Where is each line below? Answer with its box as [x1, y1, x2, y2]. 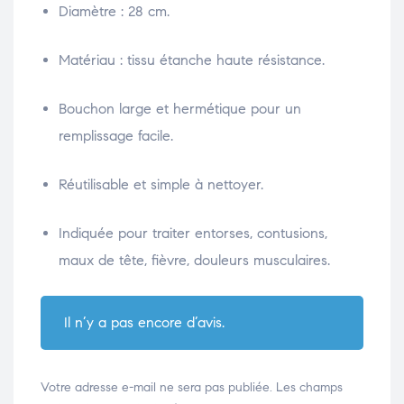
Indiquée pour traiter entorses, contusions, [59, 224, 327, 242]
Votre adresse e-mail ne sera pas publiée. [41, 379, 272, 395]
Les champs [276, 379, 343, 395]
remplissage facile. [59, 126, 173, 144]
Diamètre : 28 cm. [59, 2, 170, 20]
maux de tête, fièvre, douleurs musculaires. [59, 251, 330, 269]
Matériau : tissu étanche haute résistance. [59, 50, 325, 69]
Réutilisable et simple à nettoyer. [59, 175, 263, 193]
